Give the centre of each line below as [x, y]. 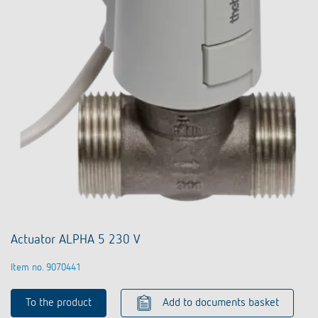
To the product [59, 303]
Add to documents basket [221, 303]
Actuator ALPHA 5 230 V [75, 240]
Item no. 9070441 [46, 268]
